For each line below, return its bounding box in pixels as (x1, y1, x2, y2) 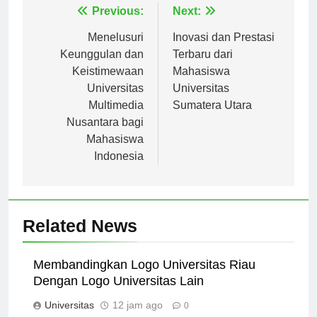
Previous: (92, 18, 144, 30)
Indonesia (94, 163, 144, 175)
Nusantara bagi (67, 129, 144, 142)
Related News (23, 229, 137, 249)
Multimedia (88, 112, 144, 125)
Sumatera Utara (173, 112, 252, 125)
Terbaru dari (173, 61, 233, 74)
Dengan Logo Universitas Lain (33, 287, 204, 301)
